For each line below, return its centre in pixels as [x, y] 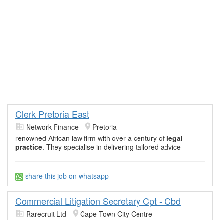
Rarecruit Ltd [46, 214]
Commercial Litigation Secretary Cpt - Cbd [98, 201]
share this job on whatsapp [66, 176]
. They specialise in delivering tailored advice [111, 147]
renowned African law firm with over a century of [91, 138]
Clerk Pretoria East [52, 114]
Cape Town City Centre [116, 214]
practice [29, 147]
